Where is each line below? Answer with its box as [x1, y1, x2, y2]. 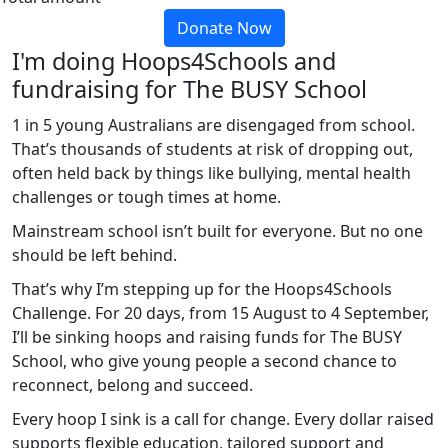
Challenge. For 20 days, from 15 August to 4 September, [12, 301, 429, 324]
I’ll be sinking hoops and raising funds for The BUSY [12, 325, 402, 348]
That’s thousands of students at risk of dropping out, [12, 137, 413, 160]
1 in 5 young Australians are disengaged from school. [12, 113, 415, 136]
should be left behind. [12, 243, 177, 266]
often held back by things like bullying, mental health [12, 161, 411, 184]
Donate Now [176, 16, 272, 39]
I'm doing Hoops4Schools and [12, 44, 336, 77]
